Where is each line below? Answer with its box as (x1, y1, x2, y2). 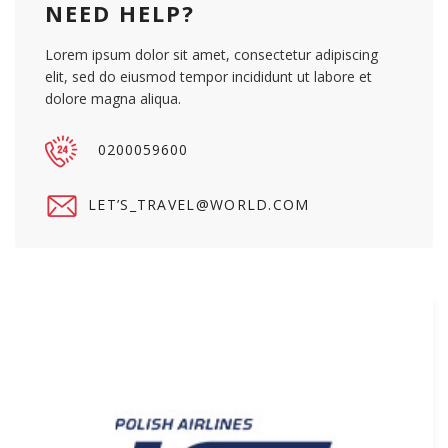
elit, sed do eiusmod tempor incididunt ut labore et (45, 66, 372, 86)
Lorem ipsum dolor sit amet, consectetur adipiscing (45, 44, 378, 64)
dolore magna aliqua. (45, 88, 181, 108)
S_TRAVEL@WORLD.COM (120, 194, 310, 214)
